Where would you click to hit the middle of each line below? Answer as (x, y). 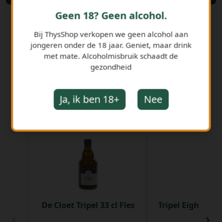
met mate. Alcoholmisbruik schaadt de (111, 56)
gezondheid (111, 67)
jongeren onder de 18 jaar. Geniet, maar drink (111, 45)
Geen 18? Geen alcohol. (111, 15)
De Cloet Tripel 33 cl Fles (88, 205)
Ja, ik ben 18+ (89, 99)
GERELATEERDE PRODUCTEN (111, 112)
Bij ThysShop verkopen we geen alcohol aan (111, 34)
